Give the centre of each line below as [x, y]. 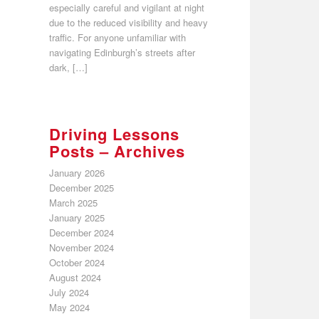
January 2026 [77, 172]
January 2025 [77, 217]
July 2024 [69, 292]
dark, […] [68, 67]
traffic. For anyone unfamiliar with [117, 37]
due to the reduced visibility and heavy [128, 22]
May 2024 [69, 307]
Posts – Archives [117, 151]
